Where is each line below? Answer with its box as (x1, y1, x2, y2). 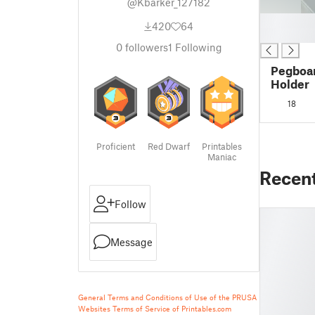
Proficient (96, 141, 136, 152)
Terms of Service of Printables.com (112, 304, 231, 313)
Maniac (207, 151, 236, 162)
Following (172, 41, 222, 53)
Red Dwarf (147, 141, 190, 152)
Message (110, 236, 153, 248)
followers (122, 41, 168, 53)
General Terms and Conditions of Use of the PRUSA (78, 292, 257, 302)
